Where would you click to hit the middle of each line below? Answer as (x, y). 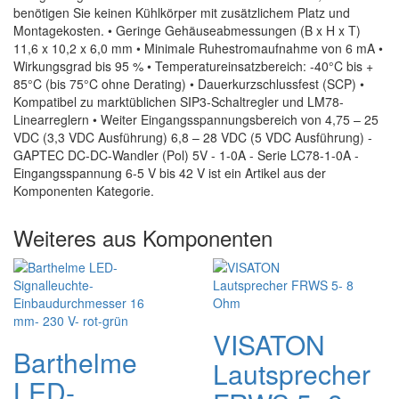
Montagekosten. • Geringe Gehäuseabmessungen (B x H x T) (187, 30)
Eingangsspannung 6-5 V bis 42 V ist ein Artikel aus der (170, 173)
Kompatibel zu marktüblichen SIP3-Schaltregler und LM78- (179, 102)
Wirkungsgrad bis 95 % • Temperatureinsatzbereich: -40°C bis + (193, 66)
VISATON (269, 344)
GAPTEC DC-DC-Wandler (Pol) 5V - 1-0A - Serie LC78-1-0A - (186, 155)
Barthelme (75, 362)
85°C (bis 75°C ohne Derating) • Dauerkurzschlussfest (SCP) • (189, 84)
